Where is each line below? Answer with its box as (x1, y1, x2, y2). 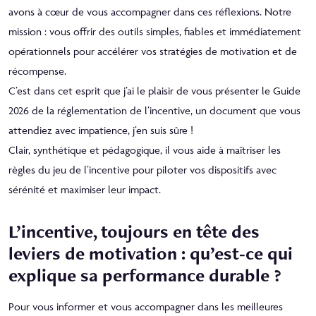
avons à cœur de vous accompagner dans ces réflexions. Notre (8, 4, 291, 18)
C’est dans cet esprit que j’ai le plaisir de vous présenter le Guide (8, 83, 300, 97)
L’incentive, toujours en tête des (8, 219, 260, 243)
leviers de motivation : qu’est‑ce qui (8, 241, 293, 265)
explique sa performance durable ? (8, 262, 281, 287)
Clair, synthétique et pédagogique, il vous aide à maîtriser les (8, 142, 281, 157)
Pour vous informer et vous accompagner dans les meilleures (8, 299, 283, 313)
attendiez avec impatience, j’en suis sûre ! (8, 123, 193, 137)
